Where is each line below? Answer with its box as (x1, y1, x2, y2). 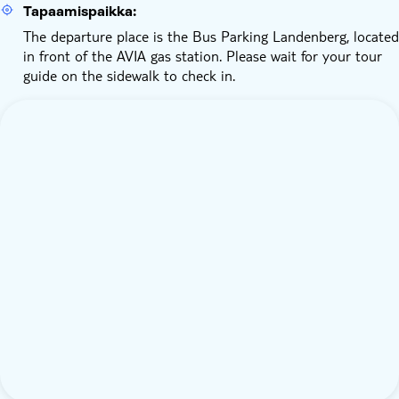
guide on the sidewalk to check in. (23, 66, 235, 85)
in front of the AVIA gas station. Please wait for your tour (23, 46, 382, 65)
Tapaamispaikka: (23, 3, 136, 20)
